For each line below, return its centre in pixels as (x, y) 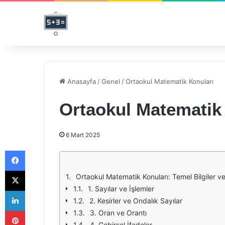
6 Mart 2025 (83, 135)
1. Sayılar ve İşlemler (121, 189)
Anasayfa (81, 81)
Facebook (40, 150)
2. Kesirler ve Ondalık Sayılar (136, 201)
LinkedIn (38, 190)
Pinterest (39, 210)
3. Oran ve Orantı (118, 213)
